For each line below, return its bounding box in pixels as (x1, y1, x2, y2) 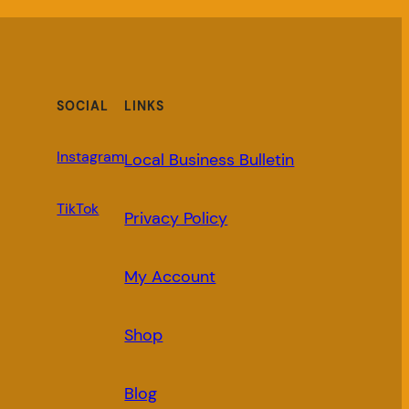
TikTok (57, 198, 100, 218)
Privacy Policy (124, 206, 228, 229)
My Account (124, 265, 216, 288)
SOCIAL (57, 98, 110, 115)
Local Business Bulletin (124, 148, 295, 171)
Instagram (57, 146, 125, 166)
